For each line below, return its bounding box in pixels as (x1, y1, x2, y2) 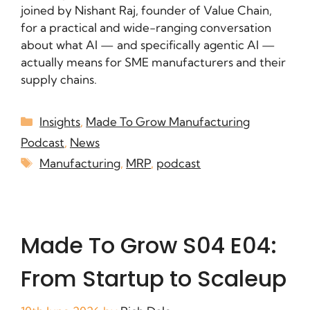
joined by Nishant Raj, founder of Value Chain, (21, 2, 272, 17)
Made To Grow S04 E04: (21, 229, 277, 261)
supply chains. (21, 71, 97, 86)
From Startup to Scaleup (21, 262, 286, 294)
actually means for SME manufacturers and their (21, 54, 286, 69)
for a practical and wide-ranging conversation (21, 19, 271, 35)
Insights (39, 113, 81, 129)
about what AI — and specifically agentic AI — (21, 37, 275, 52)
